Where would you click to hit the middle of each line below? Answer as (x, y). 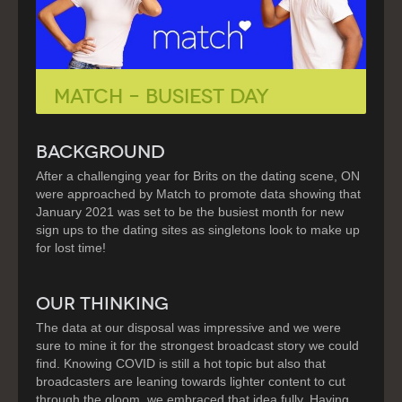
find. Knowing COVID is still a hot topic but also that (181, 363)
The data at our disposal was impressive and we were (188, 327)
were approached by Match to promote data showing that (198, 193)
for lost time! (71, 247)
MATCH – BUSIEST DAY (162, 96)
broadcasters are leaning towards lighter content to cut (191, 381)
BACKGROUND (100, 151)
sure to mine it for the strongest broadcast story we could (197, 345)
